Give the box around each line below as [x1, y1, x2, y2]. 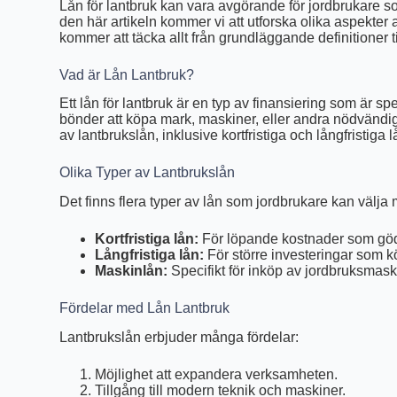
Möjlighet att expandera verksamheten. [95, 367, 339, 383]
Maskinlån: [95, 263, 168, 279]
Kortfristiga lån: [95, 231, 199, 247]
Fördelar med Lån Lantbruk [59, 300, 230, 316]
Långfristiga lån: [95, 247, 205, 263]
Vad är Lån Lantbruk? [59, 66, 195, 82]
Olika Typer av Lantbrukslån [59, 165, 236, 181]
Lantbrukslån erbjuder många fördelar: [59, 330, 300, 346]
